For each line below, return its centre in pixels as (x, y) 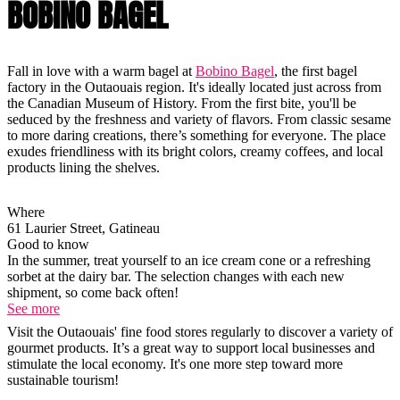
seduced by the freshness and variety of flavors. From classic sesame (199, 120)
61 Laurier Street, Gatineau (85, 229)
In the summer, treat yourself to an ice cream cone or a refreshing (189, 261)
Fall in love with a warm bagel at (101, 71)
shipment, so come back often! (93, 293)
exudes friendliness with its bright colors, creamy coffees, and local (195, 152)
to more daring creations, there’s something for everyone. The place (196, 136)
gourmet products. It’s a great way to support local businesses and (191, 348)
